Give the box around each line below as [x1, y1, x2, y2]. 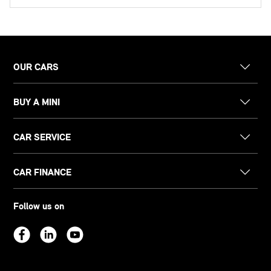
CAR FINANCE [13, 166, 72, 178]
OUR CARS [13, 61, 59, 73]
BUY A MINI [13, 96, 60, 108]
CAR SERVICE [13, 131, 71, 143]
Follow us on [13, 200, 65, 212]
